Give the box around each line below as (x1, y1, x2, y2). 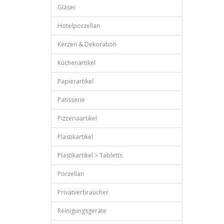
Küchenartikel (57, 58, 95, 67)
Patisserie (57, 95, 85, 104)
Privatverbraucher (57, 188, 108, 196)
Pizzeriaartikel (57, 114, 97, 122)
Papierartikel (57, 77, 93, 85)
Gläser (57, 3, 76, 11)
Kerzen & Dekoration (57, 40, 116, 48)
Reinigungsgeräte (57, 206, 106, 215)
